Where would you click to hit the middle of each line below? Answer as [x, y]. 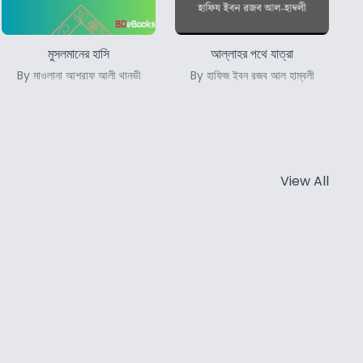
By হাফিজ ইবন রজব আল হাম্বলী [252, 75]
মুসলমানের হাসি [79, 53]
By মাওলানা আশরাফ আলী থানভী [79, 75]
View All [305, 181]
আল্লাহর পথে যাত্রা [252, 53]
